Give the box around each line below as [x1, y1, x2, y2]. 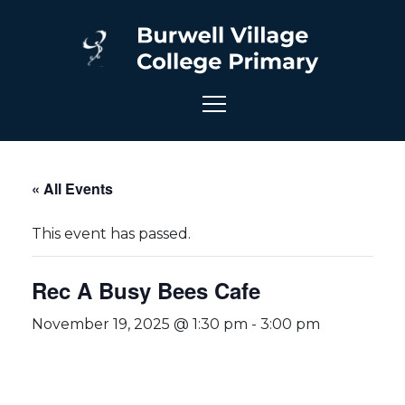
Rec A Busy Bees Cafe [32, 275, 260, 306]
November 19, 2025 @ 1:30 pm [32, 316, 248, 333]
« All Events [32, 178, 113, 199]
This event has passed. [32, 225, 191, 242]
